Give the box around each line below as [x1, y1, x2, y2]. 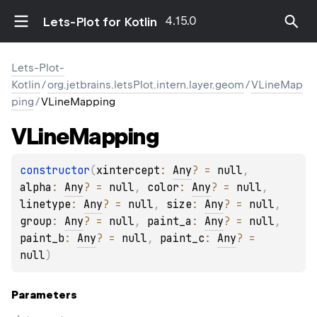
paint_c [160, 231, 204, 246]
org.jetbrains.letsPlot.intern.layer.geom [47, 79, 244, 91]
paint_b [20, 231, 64, 246]
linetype [20, 197, 71, 212]
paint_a [147, 214, 192, 229]
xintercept [96, 163, 160, 178]
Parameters [11, 289, 77, 302]
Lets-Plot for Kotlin [42, 14, 157, 29]
